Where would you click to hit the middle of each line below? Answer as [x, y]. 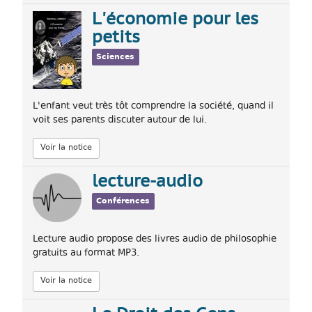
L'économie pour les [175, 20]
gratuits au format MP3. [86, 253]
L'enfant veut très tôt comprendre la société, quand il [153, 106]
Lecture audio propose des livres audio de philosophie [155, 239]
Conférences [123, 201]
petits [116, 38]
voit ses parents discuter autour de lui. [120, 120]
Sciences [116, 57]
